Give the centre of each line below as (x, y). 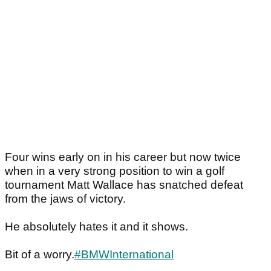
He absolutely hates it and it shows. (96, 227)
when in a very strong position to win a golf (115, 171)
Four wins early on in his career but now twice (123, 157)
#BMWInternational (124, 255)
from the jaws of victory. (65, 199)
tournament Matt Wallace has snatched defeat (124, 185)
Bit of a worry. (40, 255)
